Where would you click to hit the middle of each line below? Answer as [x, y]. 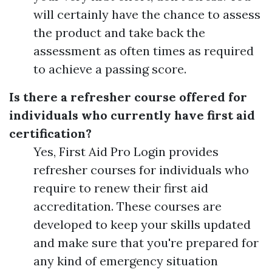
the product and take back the [119, 32]
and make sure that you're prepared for [146, 242]
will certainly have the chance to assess [147, 14]
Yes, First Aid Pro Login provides [126, 151]
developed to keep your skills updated [142, 224]
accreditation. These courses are [127, 206]
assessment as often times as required [144, 50]
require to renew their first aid [121, 188]
